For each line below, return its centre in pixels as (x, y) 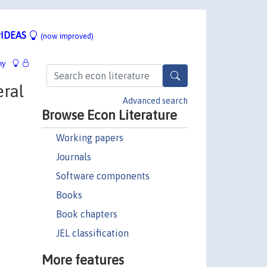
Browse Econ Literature (109, 115)
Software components (103, 176)
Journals (73, 156)
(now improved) (67, 36)
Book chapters (86, 214)
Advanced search (155, 100)
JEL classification (92, 233)
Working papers (89, 137)
